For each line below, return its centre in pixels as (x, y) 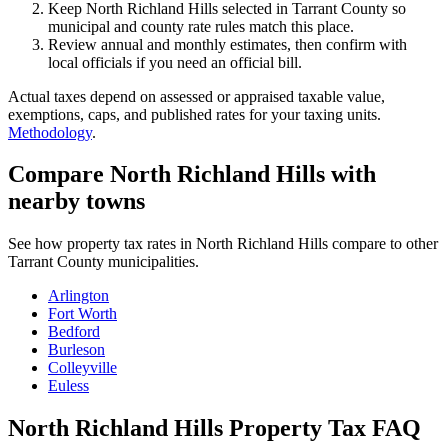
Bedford (74, 332)
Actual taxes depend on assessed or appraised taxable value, (196, 96)
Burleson (76, 350)
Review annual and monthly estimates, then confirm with (227, 44)
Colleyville (82, 368)
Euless (68, 386)
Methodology (50, 132)
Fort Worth (82, 314)
